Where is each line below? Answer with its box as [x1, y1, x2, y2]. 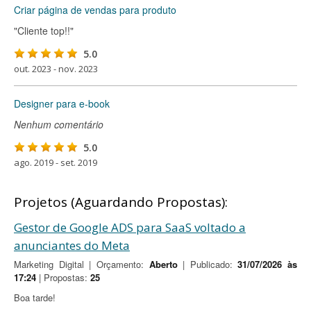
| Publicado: [177, 258, 238, 271]
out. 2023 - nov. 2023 [14, 62, 98, 75]
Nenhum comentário [14, 117, 103, 131]
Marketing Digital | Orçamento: [14, 258, 149, 271]
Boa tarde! [14, 291, 56, 304]
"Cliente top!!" [14, 24, 74, 37]
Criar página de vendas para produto [14, 3, 176, 17]
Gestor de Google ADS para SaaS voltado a [14, 219, 246, 235]
